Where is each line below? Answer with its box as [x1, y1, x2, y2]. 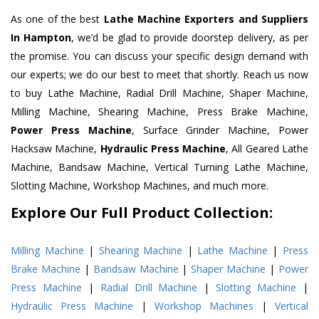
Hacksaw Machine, [11, 142, 100, 156]
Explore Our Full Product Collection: [11, 203, 273, 223]
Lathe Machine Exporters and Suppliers [103, 12, 309, 26]
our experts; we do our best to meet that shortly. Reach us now [11, 68, 308, 82]
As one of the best [11, 12, 104, 26]
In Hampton [11, 31, 72, 45]
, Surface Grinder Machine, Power [131, 123, 309, 137]
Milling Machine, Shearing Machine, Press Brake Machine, [11, 105, 308, 119]
